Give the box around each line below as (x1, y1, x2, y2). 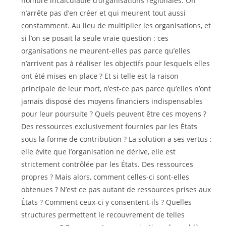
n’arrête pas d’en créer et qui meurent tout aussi (21, 8, 186, 18)
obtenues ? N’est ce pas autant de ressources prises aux (21, 185, 211, 194)
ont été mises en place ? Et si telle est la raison (21, 71, 179, 81)
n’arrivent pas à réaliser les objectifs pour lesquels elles (21, 59, 210, 68)
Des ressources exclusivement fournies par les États (21, 122, 198, 131)
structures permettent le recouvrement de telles (21, 210, 185, 219)
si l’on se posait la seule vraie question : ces (21, 33, 169, 43)
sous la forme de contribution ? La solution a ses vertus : (21, 134, 212, 144)
